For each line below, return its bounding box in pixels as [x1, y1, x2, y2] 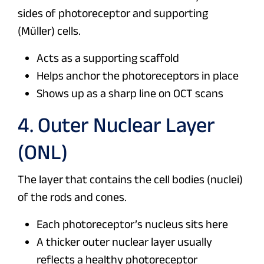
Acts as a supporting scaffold [37, 51, 179, 65]
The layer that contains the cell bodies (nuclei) [18, 173, 243, 186]
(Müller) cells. [18, 24, 81, 38]
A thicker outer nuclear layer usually [37, 235, 212, 249]
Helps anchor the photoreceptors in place [37, 69, 239, 82]
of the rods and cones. [18, 190, 127, 204]
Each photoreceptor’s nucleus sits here [37, 217, 228, 231]
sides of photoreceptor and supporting [18, 6, 208, 20]
